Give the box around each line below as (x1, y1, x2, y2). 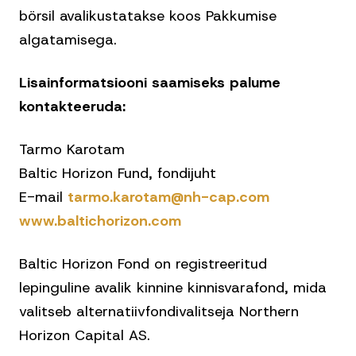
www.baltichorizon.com (19, 211, 181, 230)
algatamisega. (19, 30, 117, 49)
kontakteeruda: (19, 97, 126, 116)
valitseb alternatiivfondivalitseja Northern (19, 302, 299, 321)
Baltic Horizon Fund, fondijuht (19, 164, 216, 183)
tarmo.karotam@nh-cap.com (68, 188, 269, 207)
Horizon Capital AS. (19, 326, 150, 345)
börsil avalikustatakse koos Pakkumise (19, 6, 277, 25)
